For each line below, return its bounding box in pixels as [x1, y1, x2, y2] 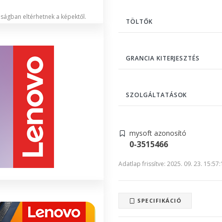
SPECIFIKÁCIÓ [135, 196, 182, 204]
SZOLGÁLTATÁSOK [126, 90, 187, 99]
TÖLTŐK [126, 17, 153, 26]
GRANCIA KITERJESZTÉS [126, 54, 200, 62]
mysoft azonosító [129, 128, 186, 138]
